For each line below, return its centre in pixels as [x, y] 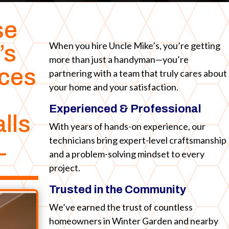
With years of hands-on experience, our [128, 127]
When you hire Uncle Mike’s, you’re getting [135, 46]
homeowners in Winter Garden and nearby [134, 221]
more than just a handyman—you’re [119, 60]
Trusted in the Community [118, 190]
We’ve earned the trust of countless [121, 207]
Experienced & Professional [125, 109]
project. [65, 168]
